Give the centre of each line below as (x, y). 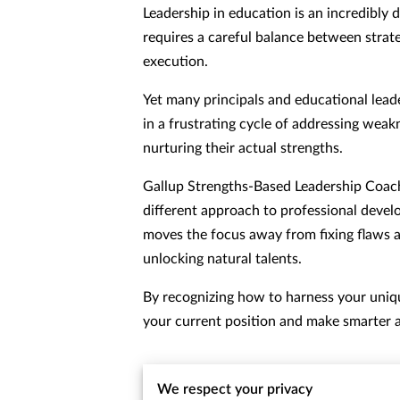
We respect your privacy (235, 389)
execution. (175, 61)
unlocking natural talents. (222, 258)
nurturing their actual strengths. (243, 148)
